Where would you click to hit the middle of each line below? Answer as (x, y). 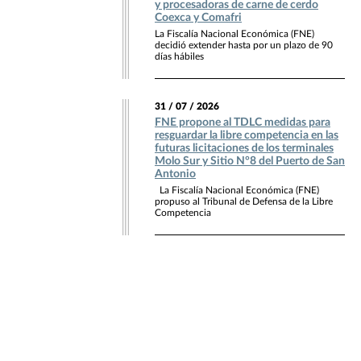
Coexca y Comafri (198, 17)
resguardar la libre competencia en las (247, 135)
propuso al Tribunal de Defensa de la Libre (244, 201)
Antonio (175, 174)
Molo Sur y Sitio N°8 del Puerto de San (250, 161)
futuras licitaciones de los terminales (244, 148)
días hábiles (179, 56)
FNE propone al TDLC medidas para (243, 122)
